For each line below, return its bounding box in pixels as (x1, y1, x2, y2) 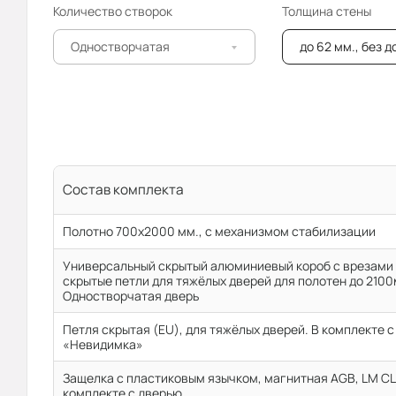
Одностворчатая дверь (63, 287, 199, 304)
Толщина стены (281, 3, 371, 19)
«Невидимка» (63, 336, 143, 353)
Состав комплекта (63, 180, 184, 199)
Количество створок (53, 3, 172, 19)
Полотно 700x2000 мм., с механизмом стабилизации (63, 223, 376, 240)
